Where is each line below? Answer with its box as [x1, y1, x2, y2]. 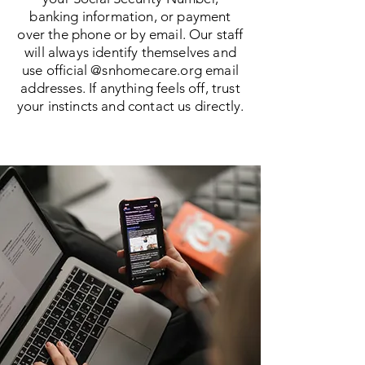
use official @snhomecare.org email [22, 62, 239, 78]
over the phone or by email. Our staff [17, 26, 244, 42]
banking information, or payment [29, 8, 231, 24]
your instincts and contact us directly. [16, 98, 244, 114]
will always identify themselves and [24, 44, 236, 60]
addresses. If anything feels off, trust [20, 80, 240, 96]
